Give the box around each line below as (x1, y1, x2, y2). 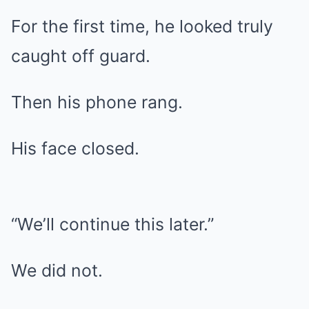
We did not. (11, 260, 103, 281)
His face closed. (11, 138, 139, 159)
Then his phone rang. (11, 92, 183, 112)
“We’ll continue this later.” (11, 214, 214, 235)
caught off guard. (11, 46, 150, 66)
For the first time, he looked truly (11, 16, 273, 37)
